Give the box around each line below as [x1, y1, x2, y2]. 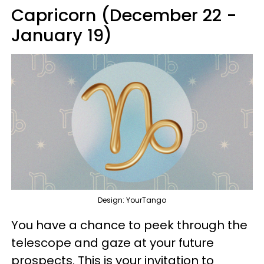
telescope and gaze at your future [11, 235, 214, 252]
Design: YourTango [98, 195, 166, 206]
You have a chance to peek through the [11, 217, 247, 234]
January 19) [11, 23, 112, 47]
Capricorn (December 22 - [11, 3, 237, 27]
